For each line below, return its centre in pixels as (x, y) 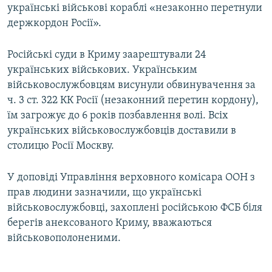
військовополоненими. (64, 239)
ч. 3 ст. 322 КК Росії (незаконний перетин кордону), (133, 101)
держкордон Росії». (54, 24)
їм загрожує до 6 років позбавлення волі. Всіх (118, 116)
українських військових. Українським (102, 70)
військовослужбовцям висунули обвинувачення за (131, 86)
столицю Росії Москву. (61, 146)
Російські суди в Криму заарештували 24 (107, 55)
